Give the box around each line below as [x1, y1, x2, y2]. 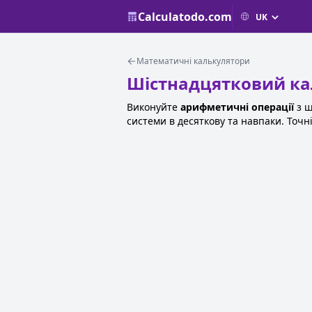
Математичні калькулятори [136, 55, 250, 67]
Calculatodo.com [138, 8, 232, 24]
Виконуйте [127, 100, 180, 114]
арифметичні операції [180, 100, 294, 114]
